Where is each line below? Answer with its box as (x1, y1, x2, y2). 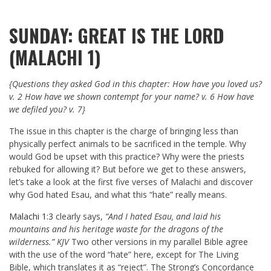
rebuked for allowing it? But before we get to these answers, (9, 163, 246, 175)
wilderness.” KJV (9, 236, 69, 248)
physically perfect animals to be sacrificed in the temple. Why (9, 138, 246, 150)
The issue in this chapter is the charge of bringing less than (9, 125, 238, 137)
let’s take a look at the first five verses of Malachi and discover (9, 176, 253, 188)
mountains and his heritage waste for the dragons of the (9, 223, 223, 235)
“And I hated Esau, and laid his (105, 211, 221, 223)
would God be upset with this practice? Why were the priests (9, 151, 244, 163)
